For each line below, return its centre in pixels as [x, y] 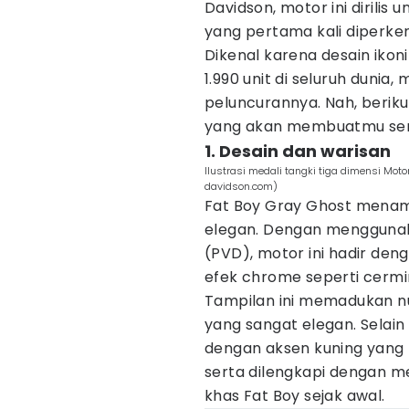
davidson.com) [241, 186]
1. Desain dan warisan [298, 151]
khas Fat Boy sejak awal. [295, 396]
